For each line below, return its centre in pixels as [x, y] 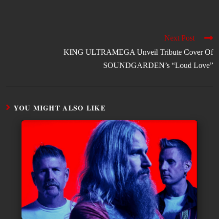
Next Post [179, 38]
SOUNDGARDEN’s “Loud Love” [158, 65]
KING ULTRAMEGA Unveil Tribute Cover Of [138, 52]
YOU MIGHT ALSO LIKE [60, 108]
